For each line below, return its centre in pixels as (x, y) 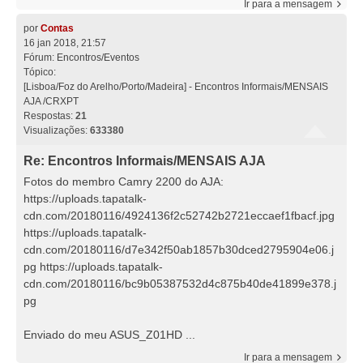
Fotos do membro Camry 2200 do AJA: (124, 181)
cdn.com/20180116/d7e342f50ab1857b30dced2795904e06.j (179, 249)
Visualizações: (57, 131)
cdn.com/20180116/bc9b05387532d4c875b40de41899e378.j (180, 283)
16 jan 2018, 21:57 (65, 43)
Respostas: (49, 116)
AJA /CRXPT (51, 102)
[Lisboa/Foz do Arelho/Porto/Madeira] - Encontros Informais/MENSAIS (176, 87)
